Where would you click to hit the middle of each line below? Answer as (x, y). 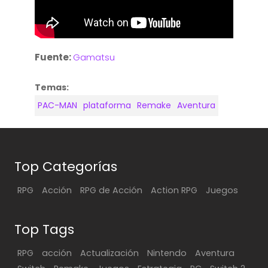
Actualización (109, 253)
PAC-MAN (57, 105)
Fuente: (54, 57)
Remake (154, 105)
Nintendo (167, 253)
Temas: (52, 87)
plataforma (107, 105)
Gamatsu (94, 57)
